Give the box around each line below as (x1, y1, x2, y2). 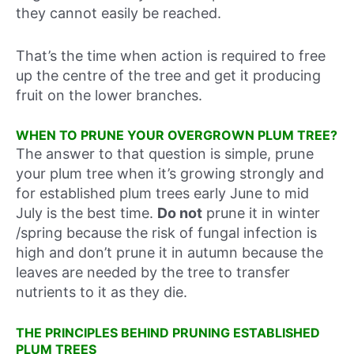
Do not (157, 205, 202, 222)
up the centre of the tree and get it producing (16, 66, 321, 84)
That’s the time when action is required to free (16, 47, 326, 64)
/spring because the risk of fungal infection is (16, 224, 317, 242)
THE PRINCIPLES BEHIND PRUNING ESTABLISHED (16, 325, 320, 341)
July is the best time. (16, 205, 157, 222)
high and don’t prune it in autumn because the (16, 244, 323, 262)
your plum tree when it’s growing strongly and (16, 165, 324, 183)
